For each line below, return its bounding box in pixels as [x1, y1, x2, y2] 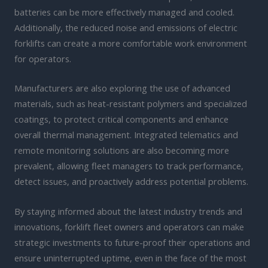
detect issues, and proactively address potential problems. [14, 175, 248, 188]
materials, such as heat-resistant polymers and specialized [14, 98, 247, 110]
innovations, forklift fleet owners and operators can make [14, 220, 244, 233]
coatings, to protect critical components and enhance [14, 113, 229, 126]
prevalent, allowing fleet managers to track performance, [14, 160, 243, 172]
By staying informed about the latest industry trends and [14, 205, 242, 217]
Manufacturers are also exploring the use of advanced [14, 82, 230, 95]
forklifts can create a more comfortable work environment [14, 36, 247, 49]
